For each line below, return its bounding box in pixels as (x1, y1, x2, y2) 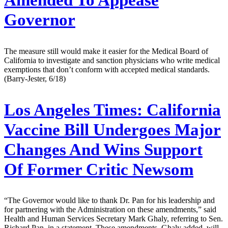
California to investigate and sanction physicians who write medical (4, 55, 220, 65)
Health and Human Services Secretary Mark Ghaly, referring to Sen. (4, 214, 223, 223)
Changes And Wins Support (4, 140, 203, 159)
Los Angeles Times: (4, 100, 142, 119)
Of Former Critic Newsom (4, 160, 193, 179)
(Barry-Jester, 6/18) (4, 74, 66, 83)
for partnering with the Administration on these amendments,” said (4, 205, 216, 214)
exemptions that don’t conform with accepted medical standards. (4, 65, 210, 74)
